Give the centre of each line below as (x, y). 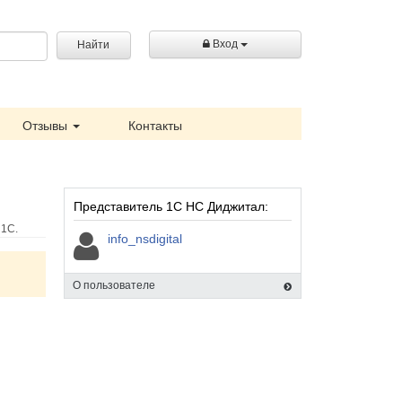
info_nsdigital (145, 239)
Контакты (155, 126)
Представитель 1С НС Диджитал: (171, 206)
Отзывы (47, 126)
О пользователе (114, 285)
